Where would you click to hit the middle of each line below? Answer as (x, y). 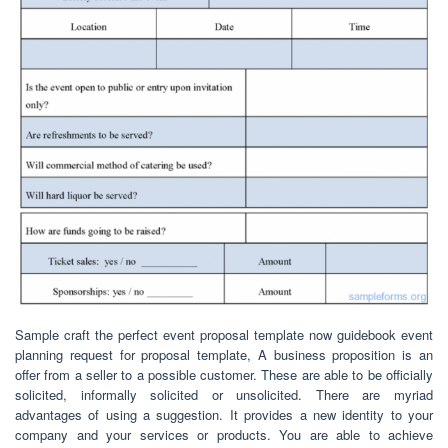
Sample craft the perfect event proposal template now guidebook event (224, 334)
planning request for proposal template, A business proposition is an (224, 354)
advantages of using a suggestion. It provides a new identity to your (224, 414)
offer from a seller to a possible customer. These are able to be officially (224, 374)
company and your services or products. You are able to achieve (224, 434)
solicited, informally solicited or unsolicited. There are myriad (224, 394)
